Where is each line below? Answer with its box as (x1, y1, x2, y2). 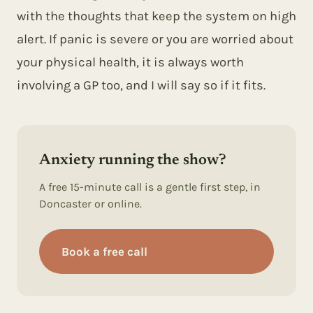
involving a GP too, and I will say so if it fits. (17, 78, 265, 93)
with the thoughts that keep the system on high (17, 8, 296, 24)
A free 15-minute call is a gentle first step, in (39, 180, 261, 194)
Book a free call (61, 245, 147, 259)
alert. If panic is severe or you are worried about (17, 31, 293, 47)
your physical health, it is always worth (17, 54, 244, 70)
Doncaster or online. (39, 197, 142, 210)
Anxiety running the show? (39, 153, 226, 168)
